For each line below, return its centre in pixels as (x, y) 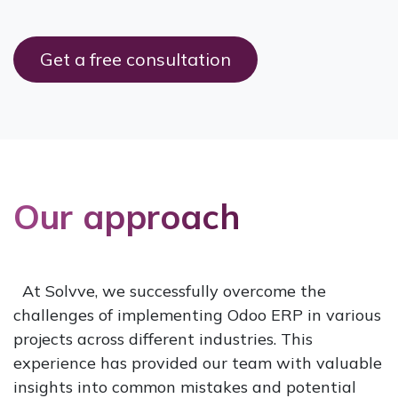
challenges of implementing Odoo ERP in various (197, 314)
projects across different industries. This (163, 338)
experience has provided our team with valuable (198, 362)
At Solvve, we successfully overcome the (170, 291)
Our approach (127, 216)
